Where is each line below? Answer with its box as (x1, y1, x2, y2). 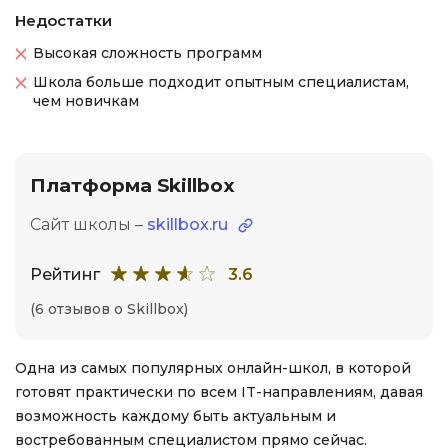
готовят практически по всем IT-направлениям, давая (15, 383, 423, 401)
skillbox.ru (147, 215, 228, 234)
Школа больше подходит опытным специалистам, (33, 73, 409, 91)
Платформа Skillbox (30, 174, 235, 197)
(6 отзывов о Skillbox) (30, 300, 188, 318)
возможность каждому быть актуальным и (15, 407, 336, 425)
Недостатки (15, 11, 112, 30)
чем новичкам (33, 92, 139, 110)
